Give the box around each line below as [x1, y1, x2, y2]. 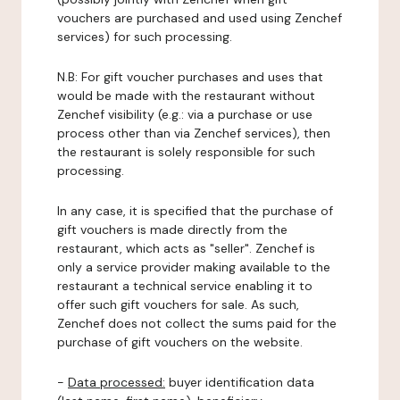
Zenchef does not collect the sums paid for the [57, 315, 337, 331]
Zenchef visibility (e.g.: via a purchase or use [57, 106, 312, 122]
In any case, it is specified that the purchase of [57, 203, 333, 219]
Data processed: [68, 374, 165, 390]
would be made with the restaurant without [57, 87, 315, 104]
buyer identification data [165, 374, 314, 390]
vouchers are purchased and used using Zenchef [57, 10, 342, 26]
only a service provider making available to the [57, 259, 330, 275]
